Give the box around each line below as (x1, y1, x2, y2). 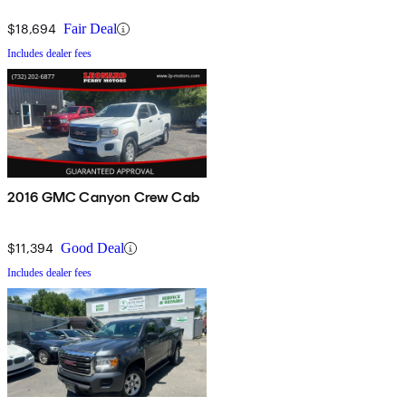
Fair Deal (63, 21, 117, 37)
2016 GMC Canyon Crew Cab (7, 188, 199, 207)
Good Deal (61, 240, 124, 256)
